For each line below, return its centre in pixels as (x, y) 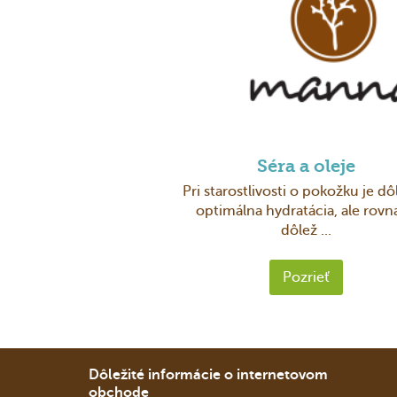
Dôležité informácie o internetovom (208, 374)
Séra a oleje (306, 167)
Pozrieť (306, 277)
